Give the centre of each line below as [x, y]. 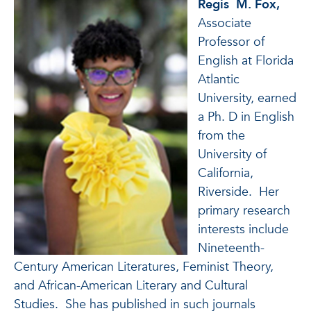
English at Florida [246, 61]
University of [232, 154]
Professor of [231, 42]
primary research [244, 211]
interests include [243, 229]
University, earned [247, 98]
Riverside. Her [238, 192]
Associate [225, 23]
